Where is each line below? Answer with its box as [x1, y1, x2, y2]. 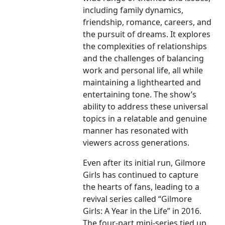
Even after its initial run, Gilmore [83, 157, 206, 169]
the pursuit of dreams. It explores [83, 29, 211, 40]
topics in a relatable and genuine [83, 113, 207, 125]
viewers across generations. [83, 137, 190, 149]
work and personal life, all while [83, 65, 203, 76]
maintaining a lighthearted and [83, 77, 201, 88]
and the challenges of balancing [83, 53, 204, 64]
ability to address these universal [83, 101, 208, 113]
